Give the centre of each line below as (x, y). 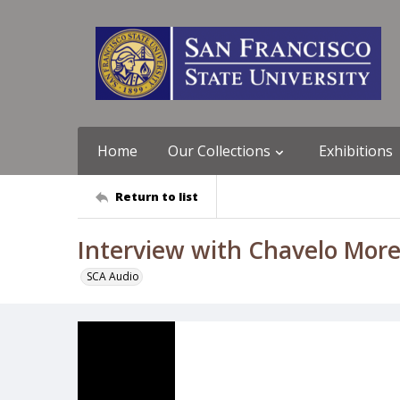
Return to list (157, 196)
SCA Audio (113, 276)
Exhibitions (356, 151)
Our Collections (219, 151)
